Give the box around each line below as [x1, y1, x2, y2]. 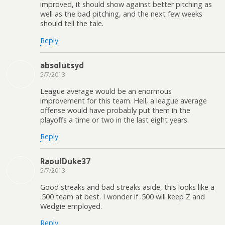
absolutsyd [40, 60, 84, 71]
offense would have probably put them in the [40, 105, 190, 115]
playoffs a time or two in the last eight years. [40, 115, 189, 125]
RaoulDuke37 [40, 156, 90, 167]
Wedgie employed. [40, 201, 102, 211]
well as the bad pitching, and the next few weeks [40, 9, 202, 19]
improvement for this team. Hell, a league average [40, 95, 207, 105]
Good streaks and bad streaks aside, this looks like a [40, 182, 214, 192]
